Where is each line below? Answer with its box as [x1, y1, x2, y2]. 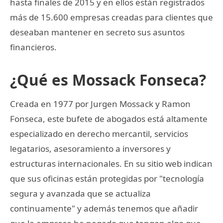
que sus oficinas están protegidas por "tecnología [10, 172, 204, 184]
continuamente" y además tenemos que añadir [10, 202, 198, 214]
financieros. [10, 41, 57, 53]
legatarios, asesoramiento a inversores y [10, 142, 171, 154]
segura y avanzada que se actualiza [10, 187, 151, 199]
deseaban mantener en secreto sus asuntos [10, 26, 185, 38]
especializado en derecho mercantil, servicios [10, 127, 188, 139]
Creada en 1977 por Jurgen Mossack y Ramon [10, 98, 191, 110]
